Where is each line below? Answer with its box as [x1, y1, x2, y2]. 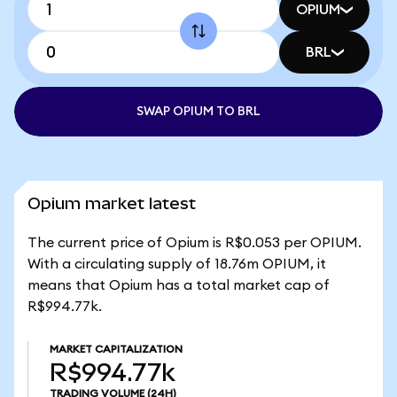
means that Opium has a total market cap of [27, 278, 330, 292]
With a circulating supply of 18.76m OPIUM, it [27, 257, 326, 271]
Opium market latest [27, 194, 196, 213]
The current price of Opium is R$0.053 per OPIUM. [27, 236, 362, 250]
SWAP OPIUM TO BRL [136, 105, 261, 118]
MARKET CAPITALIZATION [50, 344, 183, 354]
